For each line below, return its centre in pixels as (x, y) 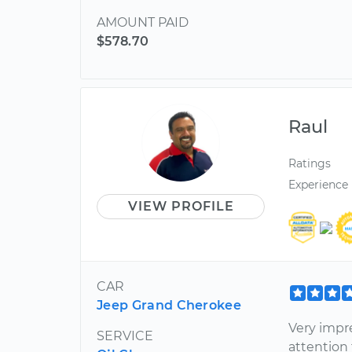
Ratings (310, 163)
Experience (319, 185)
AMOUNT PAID (143, 22)
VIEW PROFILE (181, 206)
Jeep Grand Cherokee (169, 305)
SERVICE (125, 335)
